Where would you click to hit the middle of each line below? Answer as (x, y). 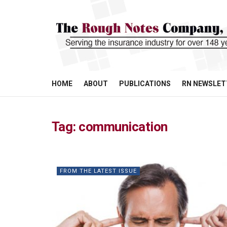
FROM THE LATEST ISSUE (98, 171)
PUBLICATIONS (145, 84)
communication (123, 127)
